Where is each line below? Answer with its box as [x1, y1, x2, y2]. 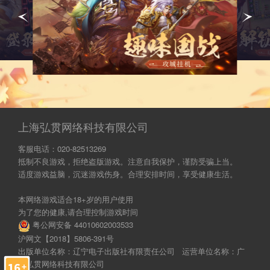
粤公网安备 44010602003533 [30, 219, 133, 231]
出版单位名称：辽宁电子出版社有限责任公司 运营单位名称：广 [17, 245, 245, 257]
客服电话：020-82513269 [17, 143, 106, 155]
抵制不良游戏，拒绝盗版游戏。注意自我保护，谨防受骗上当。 [17, 155, 237, 168]
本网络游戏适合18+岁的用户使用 [17, 193, 133, 206]
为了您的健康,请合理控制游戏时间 [17, 206, 138, 218]
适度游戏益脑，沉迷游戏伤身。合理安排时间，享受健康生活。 [17, 168, 237, 180]
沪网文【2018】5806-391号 [17, 232, 114, 244]
